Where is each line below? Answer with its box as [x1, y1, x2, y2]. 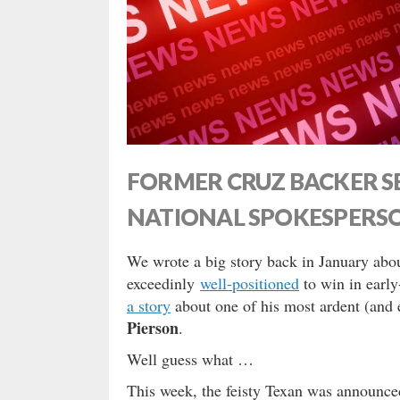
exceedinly [127, 272, 200, 294]
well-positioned [200, 272, 299, 294]
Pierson [127, 316, 179, 339]
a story [127, 295, 171, 316]
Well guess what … [127, 348, 254, 370]
